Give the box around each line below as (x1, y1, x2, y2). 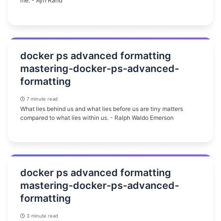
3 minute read (25, 213, 58, 219)
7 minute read (25, 96, 58, 102)
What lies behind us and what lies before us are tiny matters (20, 105, 183, 112)
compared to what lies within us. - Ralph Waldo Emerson (20, 113, 174, 121)
